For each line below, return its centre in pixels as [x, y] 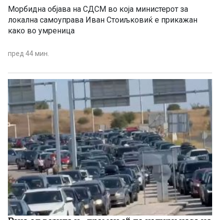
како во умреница [41, 31]
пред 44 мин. [28, 54]
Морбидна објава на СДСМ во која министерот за [72, 9]
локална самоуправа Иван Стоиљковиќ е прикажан [103, 20]
